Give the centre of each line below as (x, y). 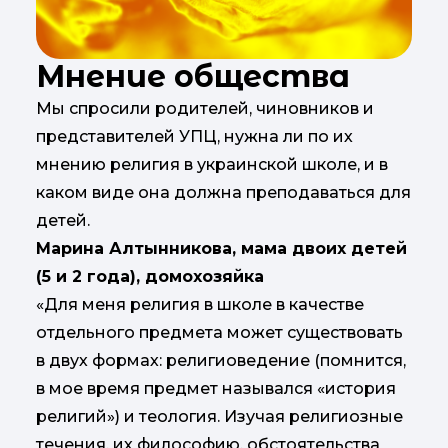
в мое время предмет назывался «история (216, 388)
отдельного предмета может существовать (219, 332)
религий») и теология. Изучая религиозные (219, 416)
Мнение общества (193, 76)
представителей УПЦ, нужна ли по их (194, 136)
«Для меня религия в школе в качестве (200, 304)
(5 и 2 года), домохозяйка (150, 276)
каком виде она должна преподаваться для (223, 192)
